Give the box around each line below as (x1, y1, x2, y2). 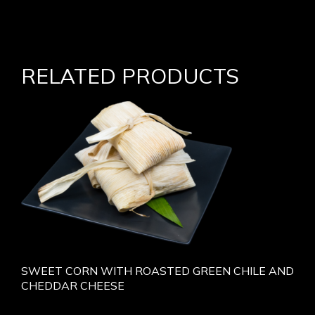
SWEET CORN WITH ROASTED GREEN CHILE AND (21, 264, 294, 278)
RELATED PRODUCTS (21, 63, 239, 89)
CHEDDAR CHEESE (21, 278, 124, 292)
